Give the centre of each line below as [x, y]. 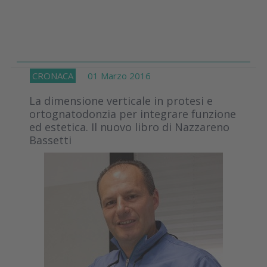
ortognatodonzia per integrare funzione [133, 114]
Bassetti [50, 140]
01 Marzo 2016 [113, 75]
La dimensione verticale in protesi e [121, 100]
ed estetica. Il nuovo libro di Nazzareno [129, 127]
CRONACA [53, 75]
